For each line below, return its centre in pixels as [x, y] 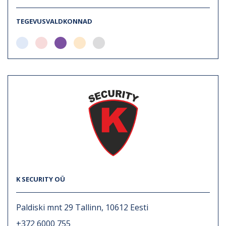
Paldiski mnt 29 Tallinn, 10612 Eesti [82, 207]
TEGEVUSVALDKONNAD [54, 21]
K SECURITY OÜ [41, 179]
